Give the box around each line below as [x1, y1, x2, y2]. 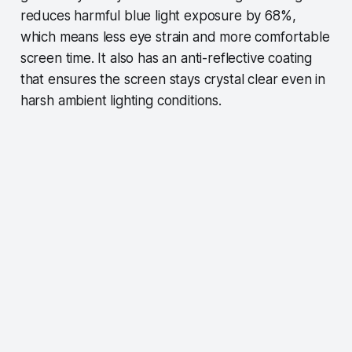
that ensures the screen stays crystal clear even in [20, 71, 326, 87]
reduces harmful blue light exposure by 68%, [20, 7, 296, 24]
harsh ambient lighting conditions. [20, 92, 222, 108]
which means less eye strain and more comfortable [20, 28, 330, 45]
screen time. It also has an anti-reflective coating [20, 49, 313, 66]
